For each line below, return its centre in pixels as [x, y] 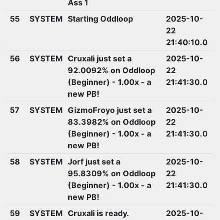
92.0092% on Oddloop [111, 70]
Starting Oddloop [100, 18]
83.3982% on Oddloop [111, 122]
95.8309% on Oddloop [111, 173]
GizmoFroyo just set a [110, 110]
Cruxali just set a [99, 58]
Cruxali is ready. [98, 213]
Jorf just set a [94, 161]
